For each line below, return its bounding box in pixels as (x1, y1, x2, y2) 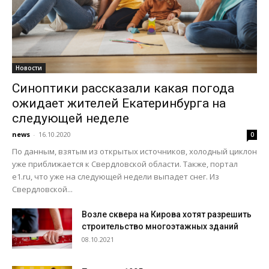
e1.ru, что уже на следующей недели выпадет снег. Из (12, 171, 219, 183)
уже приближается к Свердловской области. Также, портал (12, 159, 238, 170)
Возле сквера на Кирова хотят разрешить (82, 210, 252, 220)
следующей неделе (12, 111, 129, 126)
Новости (16, 64, 42, 73)
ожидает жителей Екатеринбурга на (12, 96, 226, 111)
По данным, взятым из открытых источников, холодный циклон (12, 146, 257, 157)
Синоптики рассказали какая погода (12, 81, 234, 96)
